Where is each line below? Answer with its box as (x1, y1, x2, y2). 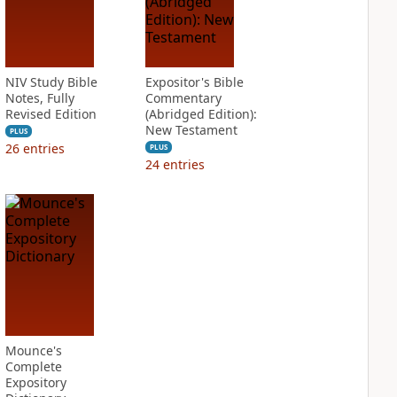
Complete (4, 358, 62, 375)
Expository (4, 374, 66, 391)
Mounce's (4, 342, 62, 359)
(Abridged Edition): (144, 105, 257, 122)
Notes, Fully (4, 90, 74, 106)
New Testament (144, 121, 237, 138)
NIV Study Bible (4, 74, 97, 90)
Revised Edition (4, 105, 97, 122)
